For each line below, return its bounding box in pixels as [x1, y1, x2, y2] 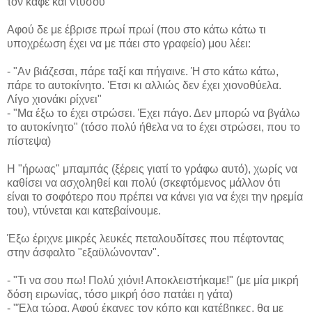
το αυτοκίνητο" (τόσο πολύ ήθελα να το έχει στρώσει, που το [7, 121, 300, 134]
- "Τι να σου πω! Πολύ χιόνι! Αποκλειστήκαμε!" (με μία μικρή [7, 274, 299, 287]
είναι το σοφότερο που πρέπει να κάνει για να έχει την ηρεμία [7, 191, 303, 203]
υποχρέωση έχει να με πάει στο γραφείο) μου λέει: [7, 38, 251, 50]
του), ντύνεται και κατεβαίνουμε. [7, 205, 161, 217]
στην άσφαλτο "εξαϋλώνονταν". [7, 247, 159, 259]
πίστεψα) [7, 135, 51, 148]
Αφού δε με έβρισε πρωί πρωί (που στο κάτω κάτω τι [7, 24, 266, 36]
